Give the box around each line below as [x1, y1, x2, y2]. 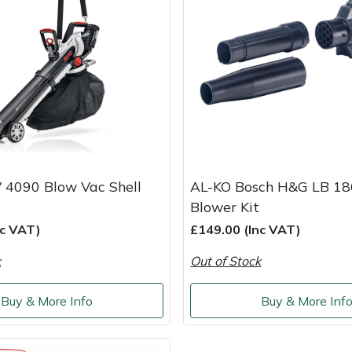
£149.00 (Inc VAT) [190, 222, 302, 238]
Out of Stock [190, 253, 262, 269]
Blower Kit [190, 198, 260, 216]
